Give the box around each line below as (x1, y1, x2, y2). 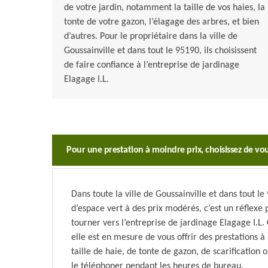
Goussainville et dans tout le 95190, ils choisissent (64, 46, 257, 56)
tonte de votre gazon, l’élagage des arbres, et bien (64, 17, 259, 28)
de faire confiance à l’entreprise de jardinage (64, 60, 239, 71)
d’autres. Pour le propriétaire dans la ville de (64, 32, 237, 42)
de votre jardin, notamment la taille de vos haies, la (64, 3, 265, 13)
